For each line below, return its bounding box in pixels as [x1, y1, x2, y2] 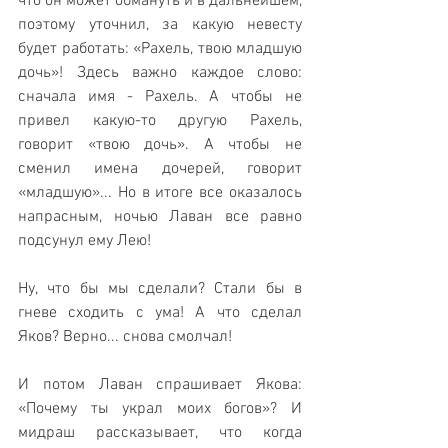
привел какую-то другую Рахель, [18, 111, 302, 132]
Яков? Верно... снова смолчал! [18, 327, 232, 348]
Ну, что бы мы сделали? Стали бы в [18, 279, 302, 300]
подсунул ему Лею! [18, 231, 151, 252]
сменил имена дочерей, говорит [18, 159, 302, 180]
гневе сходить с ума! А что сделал [18, 303, 302, 324]
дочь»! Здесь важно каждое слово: [18, 63, 302, 84]
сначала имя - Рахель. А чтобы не [18, 87, 302, 108]
